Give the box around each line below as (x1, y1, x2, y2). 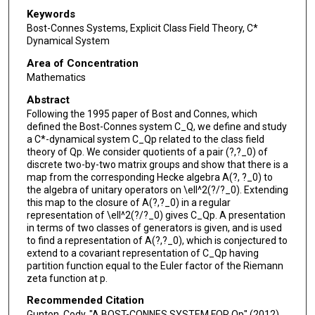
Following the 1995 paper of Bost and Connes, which (26, 108, 257, 120)
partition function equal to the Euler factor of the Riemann (26, 259, 283, 271)
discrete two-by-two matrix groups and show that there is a (26, 158, 288, 170)
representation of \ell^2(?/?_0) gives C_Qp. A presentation (26, 209, 285, 221)
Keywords (26, 8, 75, 21)
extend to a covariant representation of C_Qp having (26, 247, 259, 259)
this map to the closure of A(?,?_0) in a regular (26, 196, 231, 208)
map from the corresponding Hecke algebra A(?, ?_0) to (26, 171, 273, 183)
